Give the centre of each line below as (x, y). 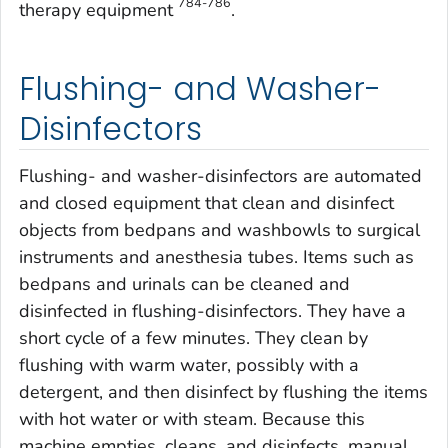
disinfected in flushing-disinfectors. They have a (212, 311)
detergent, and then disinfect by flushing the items (223, 392)
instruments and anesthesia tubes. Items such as (216, 257)
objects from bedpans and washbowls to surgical (219, 230)
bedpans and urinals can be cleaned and (184, 284)
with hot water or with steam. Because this (192, 419)
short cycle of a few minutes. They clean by (193, 338)
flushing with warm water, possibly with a (189, 365)
